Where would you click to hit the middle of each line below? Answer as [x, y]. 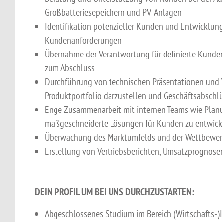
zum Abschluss [70, 68]
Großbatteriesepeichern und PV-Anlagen [113, 12]
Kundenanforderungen [83, 40]
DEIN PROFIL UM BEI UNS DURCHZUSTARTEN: [114, 192]
